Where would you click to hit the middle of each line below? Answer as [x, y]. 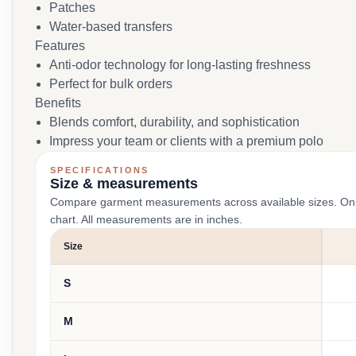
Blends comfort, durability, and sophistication [174, 122]
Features [60, 46]
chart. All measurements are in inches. [146, 219]
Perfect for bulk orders [111, 84]
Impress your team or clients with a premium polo [186, 141]
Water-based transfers [111, 27]
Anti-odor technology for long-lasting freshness [180, 65]
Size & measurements [124, 184]
